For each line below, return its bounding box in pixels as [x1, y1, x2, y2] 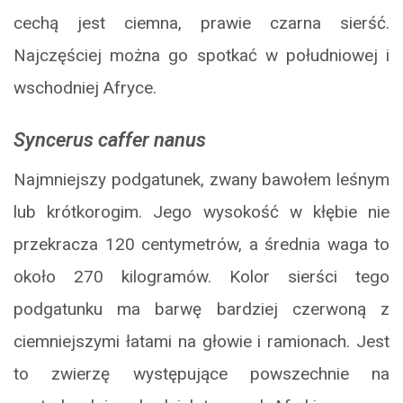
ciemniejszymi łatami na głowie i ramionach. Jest [13, 331, 390, 353]
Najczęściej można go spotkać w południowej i [13, 45, 390, 67]
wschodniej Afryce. [13, 77, 157, 99]
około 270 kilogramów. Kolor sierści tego [13, 266, 390, 288]
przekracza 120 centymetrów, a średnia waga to [13, 234, 390, 255]
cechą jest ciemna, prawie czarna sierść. [13, 13, 390, 34]
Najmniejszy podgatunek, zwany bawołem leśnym [13, 169, 390, 191]
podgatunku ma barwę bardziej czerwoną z [13, 299, 390, 320]
